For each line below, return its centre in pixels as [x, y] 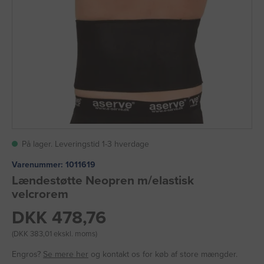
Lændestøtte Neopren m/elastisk [103, 181]
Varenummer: [37, 165]
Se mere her [66, 255]
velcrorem [40, 194]
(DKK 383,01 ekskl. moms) [55, 234]
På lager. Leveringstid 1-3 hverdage [85, 144]
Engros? [27, 255]
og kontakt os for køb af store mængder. [163, 255]
